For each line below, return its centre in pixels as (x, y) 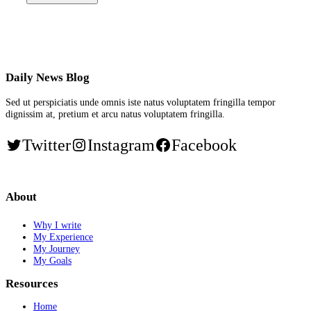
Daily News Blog (48, 78)
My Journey (57, 249)
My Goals (52, 261)
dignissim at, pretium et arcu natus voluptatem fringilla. (115, 114)
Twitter (47, 145)
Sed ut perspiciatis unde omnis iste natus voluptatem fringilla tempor (141, 102)
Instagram (121, 145)
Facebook (204, 145)
